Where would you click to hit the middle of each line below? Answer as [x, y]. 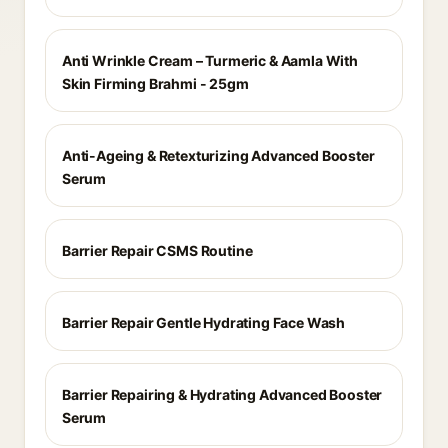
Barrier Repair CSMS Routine [157, 250]
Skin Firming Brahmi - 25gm [155, 83]
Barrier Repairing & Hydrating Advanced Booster [222, 394]
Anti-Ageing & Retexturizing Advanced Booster [218, 155]
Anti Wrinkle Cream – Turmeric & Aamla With [210, 60]
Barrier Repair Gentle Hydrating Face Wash [204, 322]
